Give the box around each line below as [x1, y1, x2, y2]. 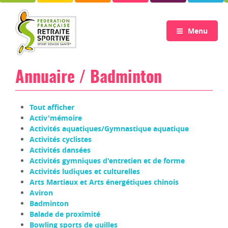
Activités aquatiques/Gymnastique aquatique [30, 123, 189, 133]
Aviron [30, 187, 53, 197]
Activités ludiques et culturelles [30, 166, 140, 176]
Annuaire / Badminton [15, 70, 162, 87]
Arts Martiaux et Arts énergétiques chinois [30, 177, 179, 187]
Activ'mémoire [30, 112, 82, 123]
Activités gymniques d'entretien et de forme [30, 155, 185, 165]
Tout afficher [30, 102, 74, 112]
